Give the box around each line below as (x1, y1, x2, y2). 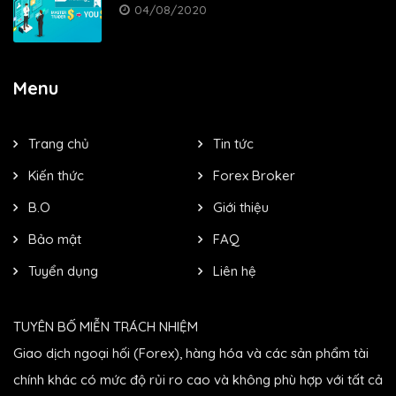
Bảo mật (28, 230, 81, 247)
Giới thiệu (213, 198, 269, 216)
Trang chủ (28, 134, 89, 152)
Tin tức (213, 134, 254, 152)
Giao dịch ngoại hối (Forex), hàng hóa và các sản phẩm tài (13, 344, 369, 362)
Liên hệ (213, 262, 256, 279)
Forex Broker (213, 166, 295, 184)
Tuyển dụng (28, 262, 98, 279)
